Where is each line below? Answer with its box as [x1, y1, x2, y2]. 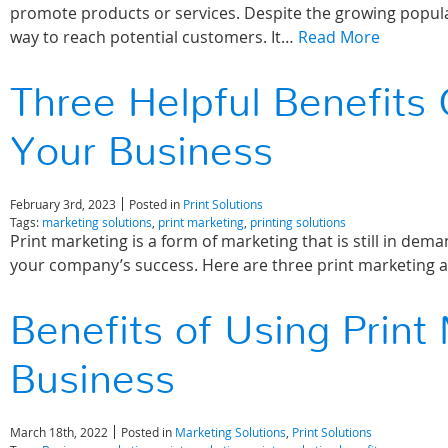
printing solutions [250, 214, 346, 230]
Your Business [10, 132, 273, 173]
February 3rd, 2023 [10, 196, 116, 212]
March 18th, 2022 [10, 424, 108, 440]
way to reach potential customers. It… [10, 26, 298, 48]
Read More [298, 26, 380, 48]
